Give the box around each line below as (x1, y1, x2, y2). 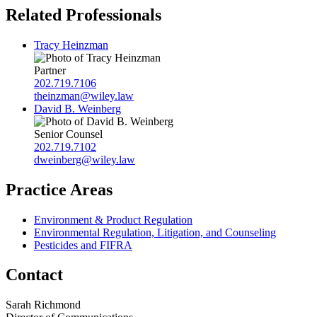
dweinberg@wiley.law (34, 153, 135, 166)
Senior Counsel (34, 127, 103, 140)
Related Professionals (6, 5, 161, 24)
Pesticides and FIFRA (34, 238, 132, 251)
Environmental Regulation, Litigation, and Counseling (34, 226, 276, 238)
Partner (34, 64, 66, 76)
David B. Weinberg (34, 102, 121, 115)
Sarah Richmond (6, 299, 81, 311)
